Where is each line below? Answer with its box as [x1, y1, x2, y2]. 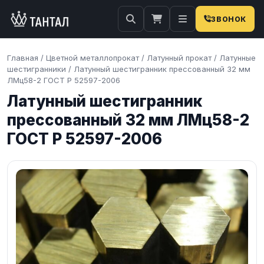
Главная [7, 53, 38, 62]
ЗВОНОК [211, 14, 246, 24]
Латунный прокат [147, 53, 212, 62]
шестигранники [7, 64, 66, 74]
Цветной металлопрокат [46, 53, 139, 62]
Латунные [219, 53, 256, 62]
